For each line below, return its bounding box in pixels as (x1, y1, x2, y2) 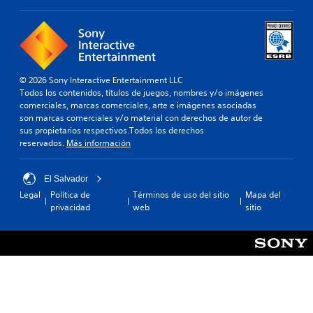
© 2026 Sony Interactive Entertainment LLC (20, 73, 182, 86)
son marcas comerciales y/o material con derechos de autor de (20, 111, 263, 124)
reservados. (20, 136, 66, 149)
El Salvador (44, 173, 88, 184)
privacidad (50, 201, 90, 213)
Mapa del (245, 188, 282, 201)
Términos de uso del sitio (133, 188, 230, 201)
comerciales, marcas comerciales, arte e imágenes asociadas (20, 99, 256, 111)
